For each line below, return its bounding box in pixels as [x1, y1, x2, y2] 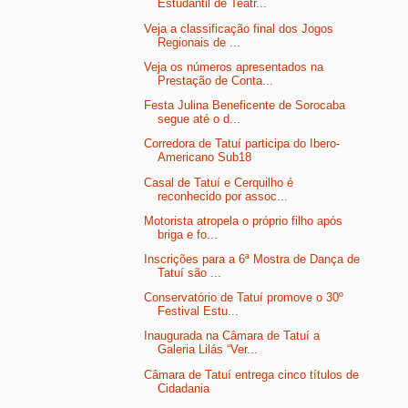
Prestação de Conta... [158, 73, 274, 87]
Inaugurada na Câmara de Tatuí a [144, 329, 321, 343]
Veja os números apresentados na [144, 59, 324, 74]
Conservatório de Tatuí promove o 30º [144, 291, 344, 305]
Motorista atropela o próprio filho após [144, 213, 343, 228]
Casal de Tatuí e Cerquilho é [144, 175, 294, 189]
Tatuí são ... [158, 266, 222, 280]
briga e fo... [158, 227, 219, 241]
